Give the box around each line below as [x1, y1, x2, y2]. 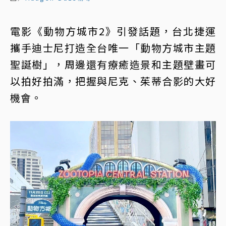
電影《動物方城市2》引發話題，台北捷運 [10, 23, 216, 38]
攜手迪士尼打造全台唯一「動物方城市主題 [10, 40, 216, 55]
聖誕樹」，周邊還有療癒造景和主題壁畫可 [10, 56, 216, 72]
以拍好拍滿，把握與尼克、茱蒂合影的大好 [10, 73, 216, 88]
